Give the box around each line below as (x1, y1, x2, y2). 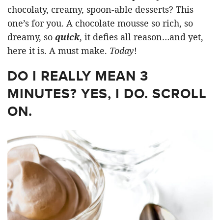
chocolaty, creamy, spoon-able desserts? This (7, 3, 193, 15)
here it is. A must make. (7, 44, 110, 56)
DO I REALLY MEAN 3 (7, 65, 148, 86)
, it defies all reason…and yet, (80, 30, 203, 43)
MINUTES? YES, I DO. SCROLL (7, 83, 207, 104)
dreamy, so (7, 30, 55, 43)
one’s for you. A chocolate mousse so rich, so (7, 17, 193, 29)
